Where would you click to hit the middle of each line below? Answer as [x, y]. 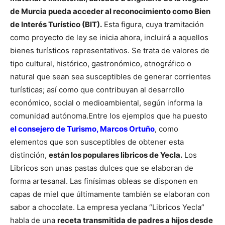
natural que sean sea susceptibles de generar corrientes [110, 76]
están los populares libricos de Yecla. [116, 155]
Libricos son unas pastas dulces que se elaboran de [102, 168]
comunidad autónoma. [49, 116]
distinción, [29, 155]
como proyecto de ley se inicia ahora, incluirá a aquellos [109, 37]
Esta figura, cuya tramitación [154, 24]
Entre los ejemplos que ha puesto [148, 116]
